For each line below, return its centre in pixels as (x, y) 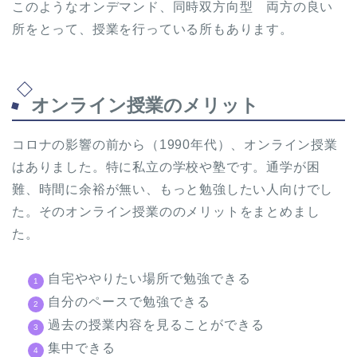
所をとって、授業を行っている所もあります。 (153, 29)
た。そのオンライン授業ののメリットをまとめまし (166, 212)
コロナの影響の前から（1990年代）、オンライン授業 (175, 145)
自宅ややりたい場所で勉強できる (149, 279)
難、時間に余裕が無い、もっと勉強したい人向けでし (173, 190)
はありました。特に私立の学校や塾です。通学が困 (166, 167)
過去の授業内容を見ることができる (156, 325)
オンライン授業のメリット (145, 106)
